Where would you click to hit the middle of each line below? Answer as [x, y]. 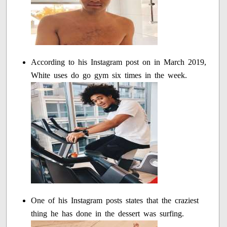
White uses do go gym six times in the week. [109, 75]
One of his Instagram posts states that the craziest [115, 201]
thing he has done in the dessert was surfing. [108, 214]
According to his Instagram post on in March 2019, [119, 62]
